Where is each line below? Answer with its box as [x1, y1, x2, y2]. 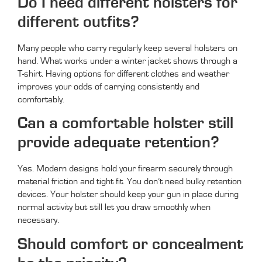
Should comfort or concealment [18, 236, 243, 253]
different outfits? [18, 13, 139, 30]
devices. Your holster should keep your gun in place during [18, 189, 239, 199]
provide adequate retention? [18, 135, 219, 151]
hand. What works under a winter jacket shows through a [18, 56, 237, 65]
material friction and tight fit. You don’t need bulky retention [18, 177, 242, 187]
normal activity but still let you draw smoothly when [18, 202, 211, 212]
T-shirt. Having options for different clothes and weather [18, 68, 229, 78]
